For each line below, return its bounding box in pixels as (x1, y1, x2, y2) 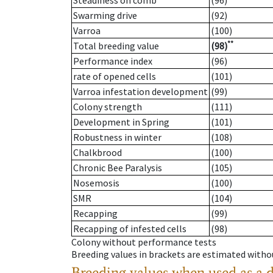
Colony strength (73, 101, 142, 113)
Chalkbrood (73, 146, 122, 159)
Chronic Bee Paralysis (73, 161, 162, 174)
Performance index (73, 55, 152, 68)
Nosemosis (73, 177, 119, 190)
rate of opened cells (73, 70, 156, 83)
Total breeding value (73, 40, 159, 52)
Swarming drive (73, 9, 137, 22)
